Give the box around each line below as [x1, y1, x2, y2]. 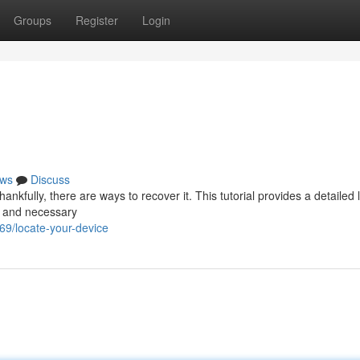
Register [76, 12, 118, 28]
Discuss [31, 171, 70, 187]
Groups [14, 12, 51, 28]
